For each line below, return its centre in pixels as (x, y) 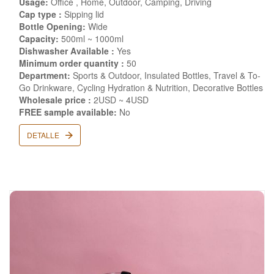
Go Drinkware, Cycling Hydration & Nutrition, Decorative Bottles (141, 87)
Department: (45, 75)
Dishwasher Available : (67, 51)
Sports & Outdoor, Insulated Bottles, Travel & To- (165, 75)
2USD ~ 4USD (120, 100)
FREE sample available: (68, 112)
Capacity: (39, 39)
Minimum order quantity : (72, 63)
